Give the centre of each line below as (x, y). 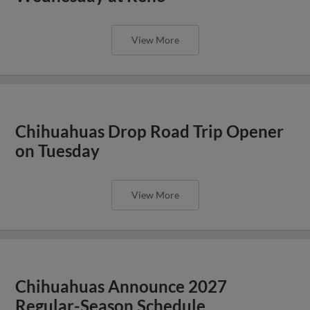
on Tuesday (58, 151)
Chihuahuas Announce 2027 (121, 286)
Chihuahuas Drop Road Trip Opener (150, 131)
